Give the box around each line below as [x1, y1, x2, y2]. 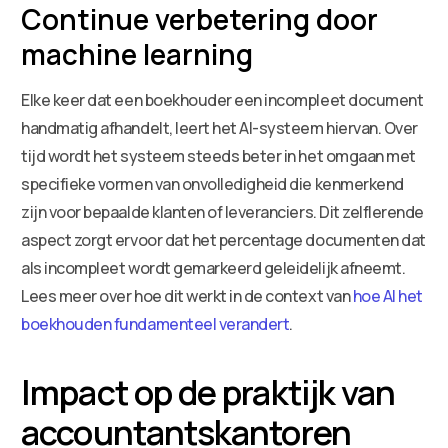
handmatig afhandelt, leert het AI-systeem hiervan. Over [21, 116, 418, 139]
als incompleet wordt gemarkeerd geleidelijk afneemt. [21, 256, 406, 279]
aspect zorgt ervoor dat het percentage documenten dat [21, 228, 426, 251]
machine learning [21, 34, 254, 73]
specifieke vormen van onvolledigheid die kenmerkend [21, 172, 404, 195]
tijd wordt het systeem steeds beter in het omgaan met [21, 144, 416, 167]
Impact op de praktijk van [21, 368, 396, 415]
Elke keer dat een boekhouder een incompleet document [21, 88, 424, 111]
